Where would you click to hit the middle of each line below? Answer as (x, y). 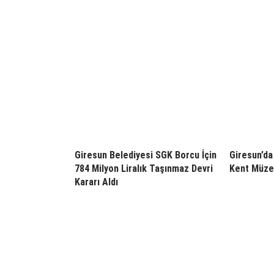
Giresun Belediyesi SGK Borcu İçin (146, 155)
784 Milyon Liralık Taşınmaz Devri (144, 169)
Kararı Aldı (96, 182)
